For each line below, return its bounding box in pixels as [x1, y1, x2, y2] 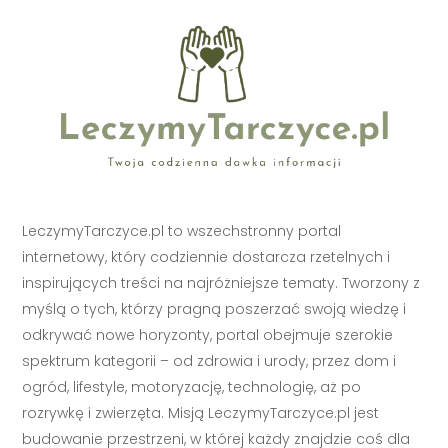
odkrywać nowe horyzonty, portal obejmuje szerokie [22, 325, 394, 346]
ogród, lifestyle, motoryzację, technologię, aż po [22, 377, 362, 398]
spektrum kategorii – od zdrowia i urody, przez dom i [22, 351, 397, 372]
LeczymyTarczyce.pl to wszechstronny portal [22, 221, 342, 242]
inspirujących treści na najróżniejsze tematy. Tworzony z [22, 273, 421, 294]
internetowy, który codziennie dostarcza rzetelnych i [22, 247, 391, 268]
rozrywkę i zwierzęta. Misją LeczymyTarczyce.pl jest [22, 403, 380, 424]
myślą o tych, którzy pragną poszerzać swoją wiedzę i [22, 299, 407, 320]
